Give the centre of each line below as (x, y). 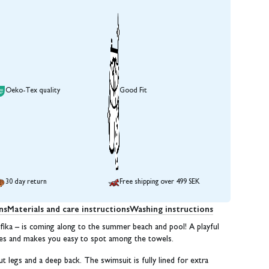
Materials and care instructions (68, 209)
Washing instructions (171, 209)
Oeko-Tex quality (33, 91)
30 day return (26, 183)
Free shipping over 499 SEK (159, 183)
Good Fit (133, 91)
